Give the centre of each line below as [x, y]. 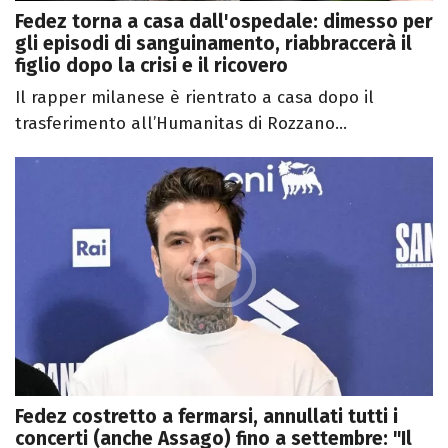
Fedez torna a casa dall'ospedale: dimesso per [224, 22]
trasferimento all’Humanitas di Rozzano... [181, 124]
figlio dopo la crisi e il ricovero [151, 66]
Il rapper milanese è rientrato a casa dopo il [194, 98]
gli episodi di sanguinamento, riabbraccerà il [213, 44]
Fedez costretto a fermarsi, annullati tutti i [206, 416]
